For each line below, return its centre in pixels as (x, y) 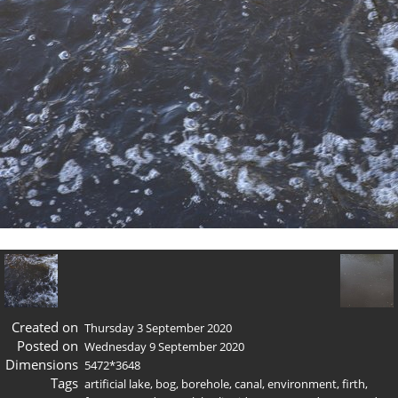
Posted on (47, 345)
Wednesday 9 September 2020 (164, 346)
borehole (205, 383)
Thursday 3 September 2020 (158, 327)
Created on (44, 326)
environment (302, 383)
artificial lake (117, 383)
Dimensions (41, 364)
